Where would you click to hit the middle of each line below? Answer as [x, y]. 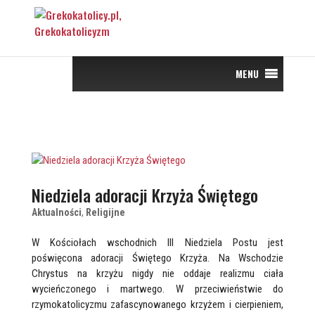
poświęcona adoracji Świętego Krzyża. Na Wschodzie [157, 258]
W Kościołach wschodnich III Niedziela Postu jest [157, 243]
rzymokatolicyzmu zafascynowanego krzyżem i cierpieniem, [157, 304]
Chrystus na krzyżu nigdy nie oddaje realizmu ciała [157, 274]
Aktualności [56, 212]
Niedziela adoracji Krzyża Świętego [144, 195]
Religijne [105, 212]
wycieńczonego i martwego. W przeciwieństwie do [157, 289]
